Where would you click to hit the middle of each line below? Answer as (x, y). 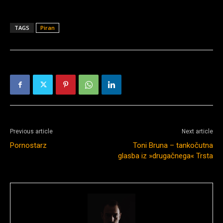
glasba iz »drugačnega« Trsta (166, 156)
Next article (197, 131)
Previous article (31, 131)
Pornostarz (28, 145)
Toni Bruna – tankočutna (173, 145)
